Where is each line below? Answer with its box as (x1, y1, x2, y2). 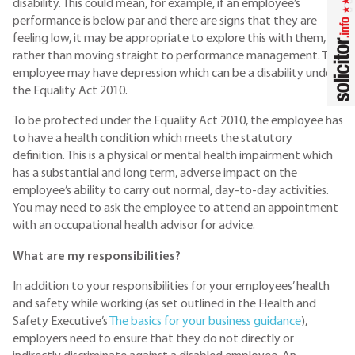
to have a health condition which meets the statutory (13, 132, 292, 146)
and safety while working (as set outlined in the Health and (13, 298, 316, 311)
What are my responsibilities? (13, 250, 181, 263)
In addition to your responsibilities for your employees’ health (13, 281, 330, 294)
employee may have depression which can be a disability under (13, 67, 336, 80)
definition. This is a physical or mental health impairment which (13, 150, 333, 163)
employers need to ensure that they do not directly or (13, 333, 294, 346)
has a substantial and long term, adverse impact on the (13, 167, 297, 181)
